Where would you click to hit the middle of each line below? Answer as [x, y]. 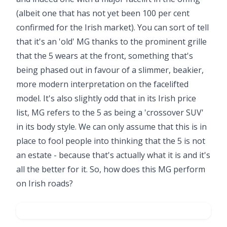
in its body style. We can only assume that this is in [111, 127]
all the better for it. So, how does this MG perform [111, 169]
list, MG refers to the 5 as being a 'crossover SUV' [110, 112]
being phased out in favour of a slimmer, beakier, [110, 70]
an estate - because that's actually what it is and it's [113, 155]
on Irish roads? [45, 183]
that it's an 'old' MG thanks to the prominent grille [111, 42]
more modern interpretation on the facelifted [102, 84]
